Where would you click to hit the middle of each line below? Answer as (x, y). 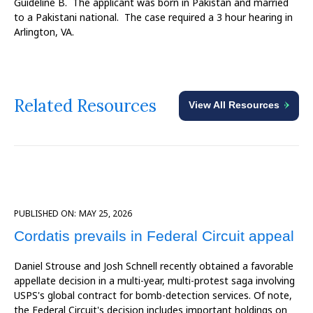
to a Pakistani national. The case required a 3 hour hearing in (153, 17)
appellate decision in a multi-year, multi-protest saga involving (154, 281)
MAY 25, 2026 (105, 214)
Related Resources (85, 105)
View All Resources (234, 105)
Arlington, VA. (44, 32)
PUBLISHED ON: (45, 214)
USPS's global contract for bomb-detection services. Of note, (153, 296)
